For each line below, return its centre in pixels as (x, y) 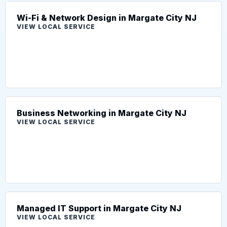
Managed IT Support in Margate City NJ (99, 208)
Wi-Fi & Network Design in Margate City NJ (107, 17)
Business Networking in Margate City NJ (102, 113)
